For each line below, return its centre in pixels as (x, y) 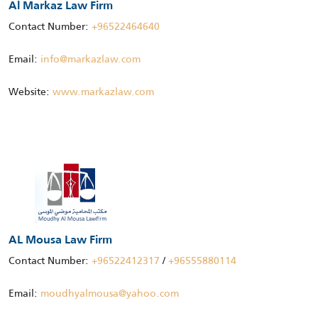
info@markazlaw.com (91, 59)
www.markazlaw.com (103, 92)
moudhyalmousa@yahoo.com (110, 294)
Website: (31, 92)
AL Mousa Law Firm (60, 241)
